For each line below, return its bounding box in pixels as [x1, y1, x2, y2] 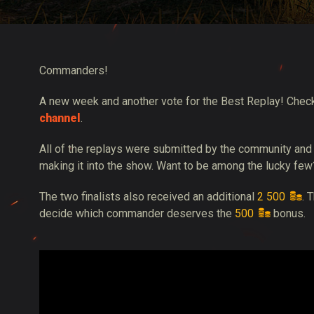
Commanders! [39, 64, 108, 77]
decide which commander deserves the [39, 207, 235, 220]
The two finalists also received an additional [39, 190, 257, 203]
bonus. [271, 207, 306, 220]
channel [39, 111, 81, 125]
